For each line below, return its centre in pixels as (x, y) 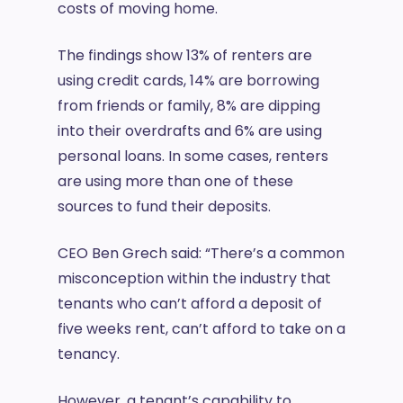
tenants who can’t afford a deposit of (190, 304)
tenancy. (90, 354)
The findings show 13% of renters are (185, 55)
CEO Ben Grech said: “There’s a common (201, 253)
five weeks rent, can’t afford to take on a (201, 329)
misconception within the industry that (194, 278)
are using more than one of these (175, 181)
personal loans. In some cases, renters (193, 156)
